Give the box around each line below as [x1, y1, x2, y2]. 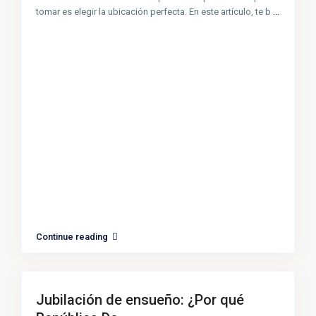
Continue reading [36, 231, 109, 243]
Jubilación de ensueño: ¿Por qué [36, 291, 245, 309]
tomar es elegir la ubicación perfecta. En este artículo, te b [36, 6, 274, 18]
